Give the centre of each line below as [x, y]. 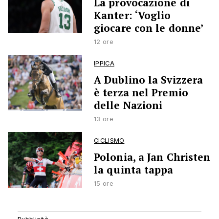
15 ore [104, 184]
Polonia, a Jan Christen [152, 157]
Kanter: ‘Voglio [132, 15]
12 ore [104, 42]
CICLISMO [109, 141]
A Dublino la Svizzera [149, 80]
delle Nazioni [128, 105]
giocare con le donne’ [149, 28]
